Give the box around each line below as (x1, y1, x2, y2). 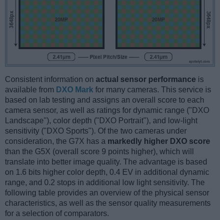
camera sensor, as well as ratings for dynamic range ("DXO (5, 106, 209, 114)
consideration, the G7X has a (5, 137, 108, 145)
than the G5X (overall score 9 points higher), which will (5, 147, 194, 156)
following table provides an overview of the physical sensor (5, 188, 209, 197)
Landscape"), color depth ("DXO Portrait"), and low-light (5, 116, 197, 125)
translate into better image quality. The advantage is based (5, 157, 207, 166)
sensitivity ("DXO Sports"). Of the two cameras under (5, 126, 187, 135)
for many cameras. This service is (93, 85, 211, 94)
